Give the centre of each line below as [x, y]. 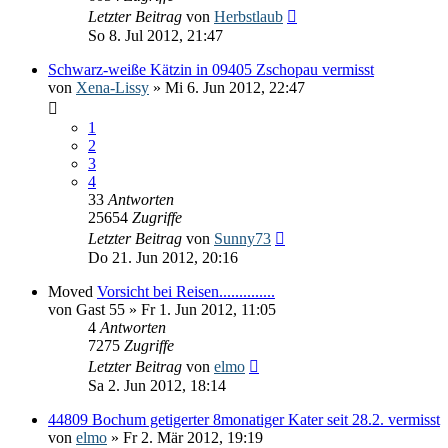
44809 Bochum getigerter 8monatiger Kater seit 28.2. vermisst [244, 419]
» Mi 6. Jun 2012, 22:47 [227, 87]
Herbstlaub [248, 16]
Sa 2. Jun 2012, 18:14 [157, 385]
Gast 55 [100, 309]
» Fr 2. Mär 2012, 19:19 [185, 437]
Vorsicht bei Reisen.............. [186, 291]
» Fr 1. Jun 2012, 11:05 [200, 309]
